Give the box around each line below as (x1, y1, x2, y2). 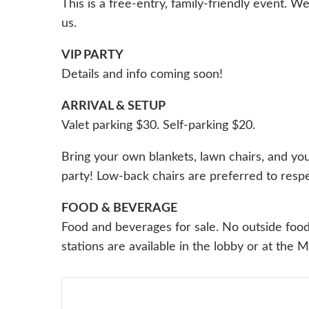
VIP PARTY (61, 48, 123, 61)
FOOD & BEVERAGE (61, 201, 177, 215)
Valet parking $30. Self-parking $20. (61, 119, 255, 132)
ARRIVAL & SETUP (61, 99, 166, 112)
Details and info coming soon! (61, 68, 223, 81)
